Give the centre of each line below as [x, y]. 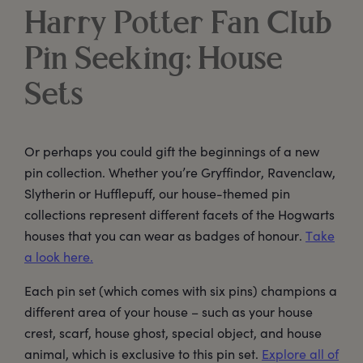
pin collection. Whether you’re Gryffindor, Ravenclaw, [180, 172]
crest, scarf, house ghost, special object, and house [173, 333]
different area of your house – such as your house [169, 312]
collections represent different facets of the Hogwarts [179, 214]
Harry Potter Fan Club [178, 25]
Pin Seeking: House [154, 60]
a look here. [59, 256]
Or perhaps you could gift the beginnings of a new [172, 151]
